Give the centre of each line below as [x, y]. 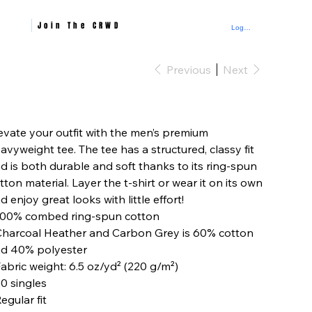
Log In [241, 28]
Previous [188, 69]
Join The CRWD [79, 25]
